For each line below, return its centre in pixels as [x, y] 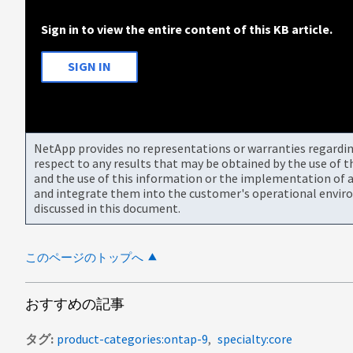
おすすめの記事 [75, 303]
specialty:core [255, 338]
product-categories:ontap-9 [132, 338]
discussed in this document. [107, 208]
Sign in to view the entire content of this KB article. [187, 29]
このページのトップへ [84, 257]
